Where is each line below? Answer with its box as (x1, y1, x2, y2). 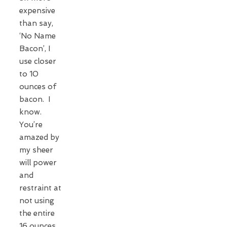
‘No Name (19, 31, 56, 41)
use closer (19, 56, 56, 66)
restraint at (19, 183, 61, 193)
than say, (19, 18, 53, 28)
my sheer (19, 145, 53, 155)
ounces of (19, 82, 56, 91)
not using (19, 196, 54, 205)
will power (19, 158, 57, 167)
